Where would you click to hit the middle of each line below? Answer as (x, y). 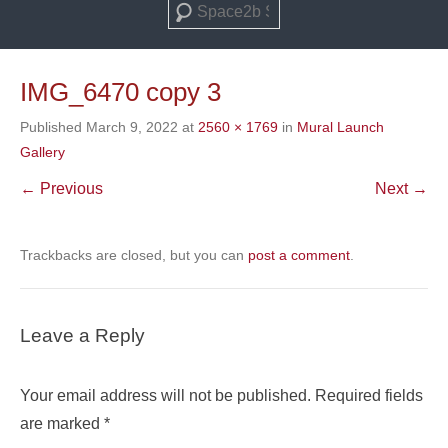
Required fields (369, 395)
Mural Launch (340, 127)
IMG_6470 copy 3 (120, 92)
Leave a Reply (82, 335)
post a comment (299, 255)
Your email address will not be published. (165, 395)
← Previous (61, 188)
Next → (401, 188)
